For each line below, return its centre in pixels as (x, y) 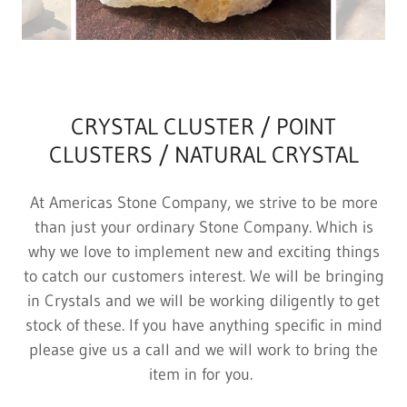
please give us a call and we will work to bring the (203, 350)
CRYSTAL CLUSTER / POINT (203, 127)
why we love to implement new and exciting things (203, 252)
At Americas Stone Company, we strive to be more (203, 203)
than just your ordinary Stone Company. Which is (203, 227)
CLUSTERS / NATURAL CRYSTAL (203, 155)
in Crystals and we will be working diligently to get (203, 301)
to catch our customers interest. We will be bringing (203, 276)
